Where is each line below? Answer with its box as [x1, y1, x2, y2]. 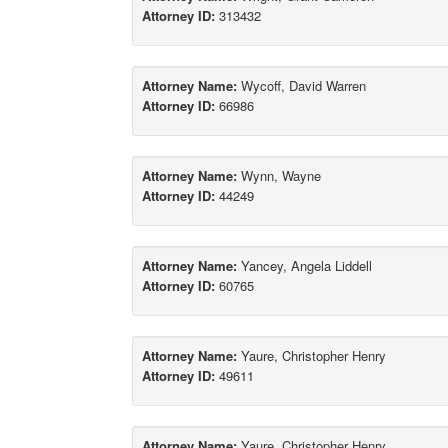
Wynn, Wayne [237, 166, 321, 186]
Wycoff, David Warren [237, 76, 366, 96]
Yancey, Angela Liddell [237, 256, 372, 276]
